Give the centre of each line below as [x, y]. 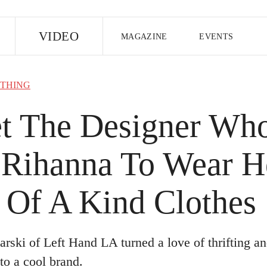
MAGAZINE [144, 37]
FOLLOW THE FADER [133, 106]
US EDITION [134, 75]
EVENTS [216, 37]
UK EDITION [196, 75]
